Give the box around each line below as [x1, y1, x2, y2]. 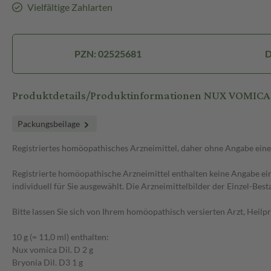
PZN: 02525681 [74, 48, 142, 60]
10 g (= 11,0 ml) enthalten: [12, 232, 109, 243]
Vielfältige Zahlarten [27, 1, 113, 13]
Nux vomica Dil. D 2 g [12, 244, 93, 255]
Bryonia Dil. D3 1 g [12, 257, 83, 268]
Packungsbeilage [18, 119, 82, 129]
